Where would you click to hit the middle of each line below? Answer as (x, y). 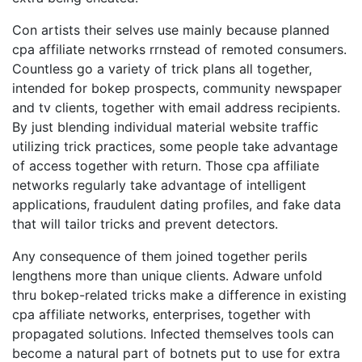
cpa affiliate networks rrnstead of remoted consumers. (179, 49)
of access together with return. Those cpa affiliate (166, 166)
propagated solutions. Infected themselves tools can (173, 334)
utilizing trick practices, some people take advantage (175, 146)
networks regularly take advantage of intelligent (159, 185)
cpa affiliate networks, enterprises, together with (161, 314)
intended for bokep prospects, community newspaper (177, 88)
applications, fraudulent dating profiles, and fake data (177, 204)
